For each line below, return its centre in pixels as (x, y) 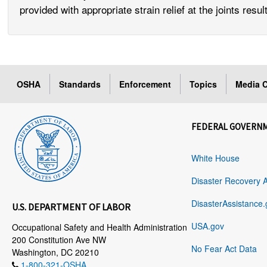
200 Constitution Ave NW (59, 240)
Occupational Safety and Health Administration (100, 227)
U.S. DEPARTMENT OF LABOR (72, 207)
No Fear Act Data (224, 249)
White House (215, 158)
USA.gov (208, 226)
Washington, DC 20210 (56, 252)
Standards (80, 84)
